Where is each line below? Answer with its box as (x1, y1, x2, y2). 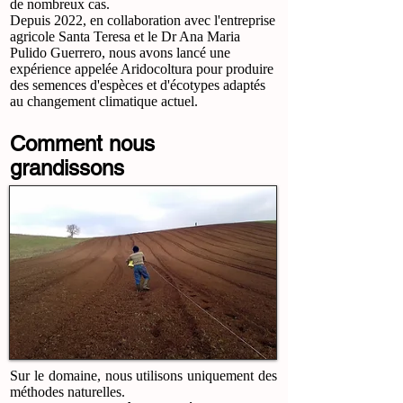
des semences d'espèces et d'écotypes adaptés (10, 77, 265, 93)
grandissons (10, 156, 124, 180)
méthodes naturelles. (10, 384, 125, 399)
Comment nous (10, 131, 155, 156)
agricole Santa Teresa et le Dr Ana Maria (10, 29, 240, 44)
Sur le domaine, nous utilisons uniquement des (10, 368, 277, 383)
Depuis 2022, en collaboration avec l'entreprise (10, 13, 275, 28)
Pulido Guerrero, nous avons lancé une (10, 45, 230, 60)
